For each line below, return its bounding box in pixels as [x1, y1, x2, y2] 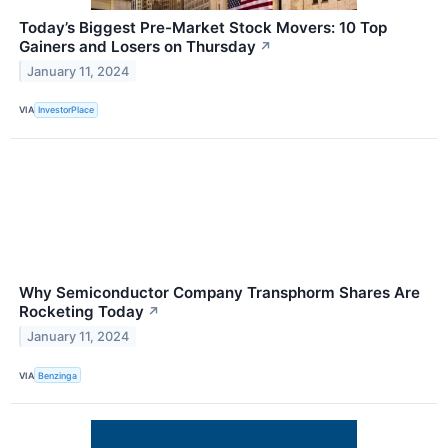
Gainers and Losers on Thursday [19, 36, 256, 56]
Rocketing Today [19, 301, 144, 321]
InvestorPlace [38, 104, 95, 116]
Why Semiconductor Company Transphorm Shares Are [19, 282, 420, 302]
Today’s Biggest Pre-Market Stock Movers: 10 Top [19, 17, 387, 37]
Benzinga [38, 369, 78, 381]
